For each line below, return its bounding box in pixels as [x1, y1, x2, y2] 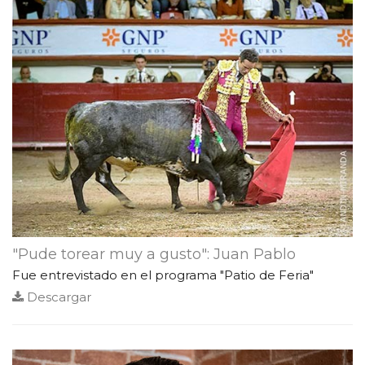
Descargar [24, 288, 91, 305]
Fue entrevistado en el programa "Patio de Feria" [12, 266, 314, 283]
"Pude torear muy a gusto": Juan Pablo [12, 244, 296, 263]
